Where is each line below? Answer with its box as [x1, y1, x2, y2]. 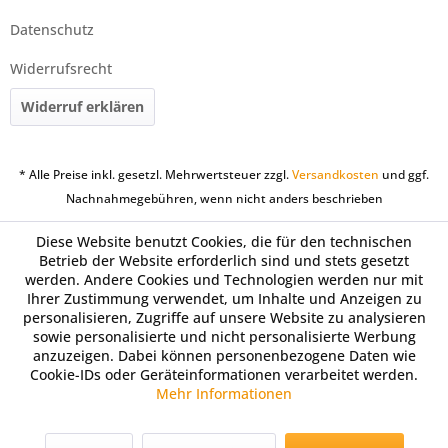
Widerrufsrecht [10, 59, 112, 78]
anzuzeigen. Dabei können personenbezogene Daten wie [32, 346, 416, 365]
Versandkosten [292, 166, 379, 184]
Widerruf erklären [21, 97, 144, 116]
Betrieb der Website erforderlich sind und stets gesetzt [39, 251, 409, 270]
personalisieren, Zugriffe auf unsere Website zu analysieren [22, 308, 426, 327]
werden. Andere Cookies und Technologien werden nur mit [25, 270, 423, 289]
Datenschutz [10, 20, 94, 39]
